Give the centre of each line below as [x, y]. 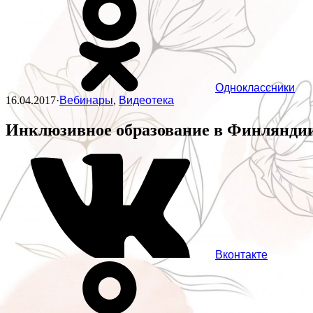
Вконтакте [241, 255]
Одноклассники [255, 88]
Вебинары [86, 101]
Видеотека [146, 101]
